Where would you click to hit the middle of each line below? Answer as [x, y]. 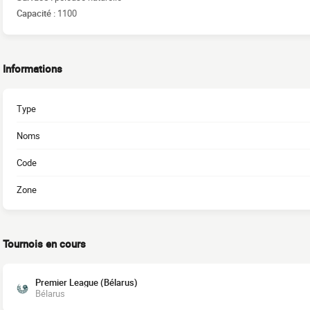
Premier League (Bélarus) [86, 283]
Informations [33, 69]
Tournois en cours [44, 244]
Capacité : [37, 13]
